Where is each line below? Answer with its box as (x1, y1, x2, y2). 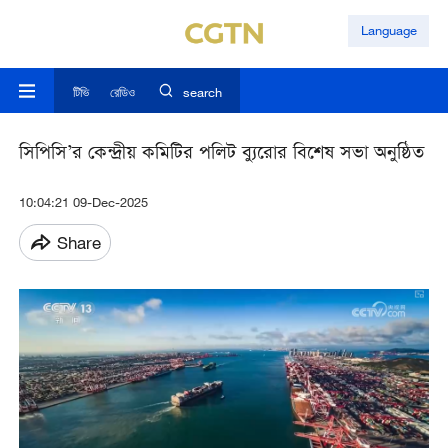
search (182, 84, 222, 101)
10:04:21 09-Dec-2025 (18, 194, 148, 211)
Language (360, 22, 417, 39)
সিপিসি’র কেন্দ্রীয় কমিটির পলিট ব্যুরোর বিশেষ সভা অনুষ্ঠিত (18, 140, 424, 170)
